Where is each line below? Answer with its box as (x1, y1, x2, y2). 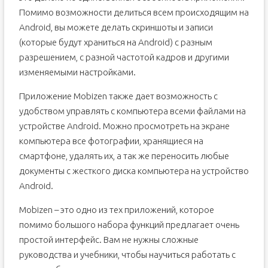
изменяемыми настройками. (19, 67, 136, 77)
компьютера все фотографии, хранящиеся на (19, 136, 203, 146)
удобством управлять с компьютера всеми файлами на (19, 106, 246, 116)
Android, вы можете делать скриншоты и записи (19, 22, 213, 32)
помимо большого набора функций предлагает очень (19, 220, 239, 230)
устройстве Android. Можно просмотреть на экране (19, 121, 230, 131)
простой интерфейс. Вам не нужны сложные (19, 234, 199, 245)
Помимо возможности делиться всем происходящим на (19, 7, 249, 17)
